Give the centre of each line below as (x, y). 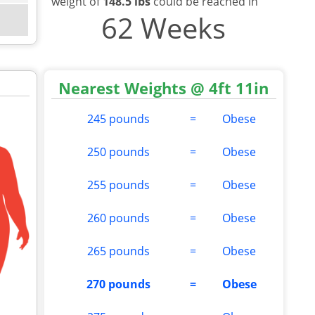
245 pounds (118, 118)
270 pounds (118, 284)
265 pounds (118, 251)
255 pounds (118, 185)
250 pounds (118, 152)
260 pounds (118, 218)
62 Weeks (164, 27)
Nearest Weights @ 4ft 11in (164, 88)
